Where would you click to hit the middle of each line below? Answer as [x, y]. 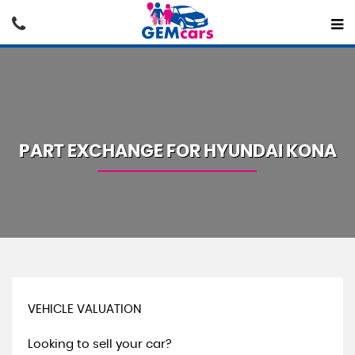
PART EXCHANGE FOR [111, 151]
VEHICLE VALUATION [84, 309]
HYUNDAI [243, 151]
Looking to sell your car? [100, 344]
